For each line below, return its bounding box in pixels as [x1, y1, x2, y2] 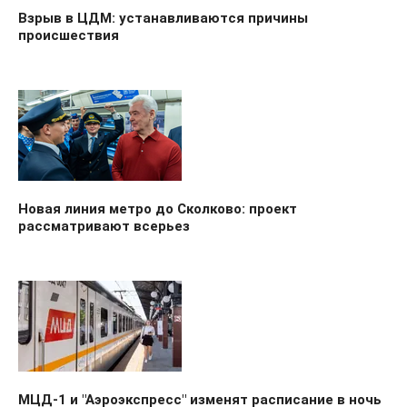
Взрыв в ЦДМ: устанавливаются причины [18, 9, 308, 26]
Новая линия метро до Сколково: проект [18, 200, 297, 217]
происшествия [18, 26, 119, 44]
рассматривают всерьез [18, 217, 190, 234]
